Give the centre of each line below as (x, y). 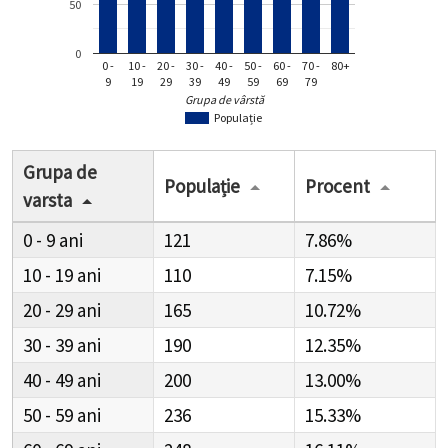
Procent (337, 185)
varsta (47, 199)
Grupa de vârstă (225, 100)
